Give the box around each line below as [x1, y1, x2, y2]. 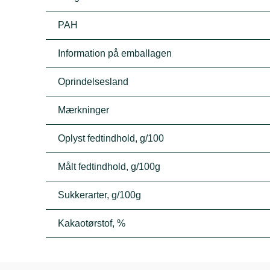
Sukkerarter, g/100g [58, 190, 142, 200]
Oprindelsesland [58, 77, 129, 87]
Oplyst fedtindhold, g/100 [58, 133, 165, 143]
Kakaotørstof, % [58, 218, 126, 228]
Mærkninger [58, 105, 110, 115]
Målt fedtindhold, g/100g [58, 162, 161, 172]
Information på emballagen [58, 48, 172, 58]
